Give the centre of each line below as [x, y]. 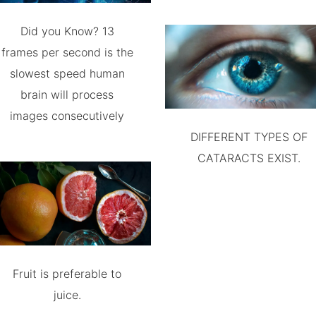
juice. [67, 294]
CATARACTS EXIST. [249, 158]
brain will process [67, 95]
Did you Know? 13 [67, 31]
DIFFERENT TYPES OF [249, 137]
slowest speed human [67, 73]
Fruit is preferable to [67, 273]
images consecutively [67, 116]
